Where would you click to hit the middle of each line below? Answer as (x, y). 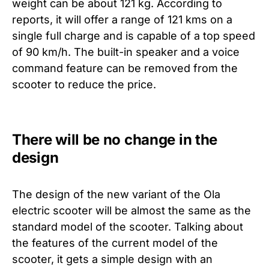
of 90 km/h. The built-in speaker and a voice (126, 52)
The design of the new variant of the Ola (116, 194)
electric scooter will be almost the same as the (131, 210)
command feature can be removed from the (125, 68)
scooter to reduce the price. (84, 84)
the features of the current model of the (115, 243)
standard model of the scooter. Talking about (128, 226)
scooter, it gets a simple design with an (112, 259)
